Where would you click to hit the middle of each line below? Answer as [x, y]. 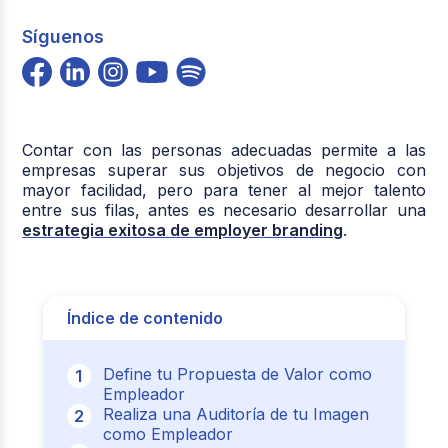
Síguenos [63, 36]
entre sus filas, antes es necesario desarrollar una [224, 209]
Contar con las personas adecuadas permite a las [224, 149]
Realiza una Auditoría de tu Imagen [235, 413]
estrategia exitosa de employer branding [183, 229]
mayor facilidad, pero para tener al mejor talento [224, 189]
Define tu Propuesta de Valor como [237, 373]
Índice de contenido [144, 317]
